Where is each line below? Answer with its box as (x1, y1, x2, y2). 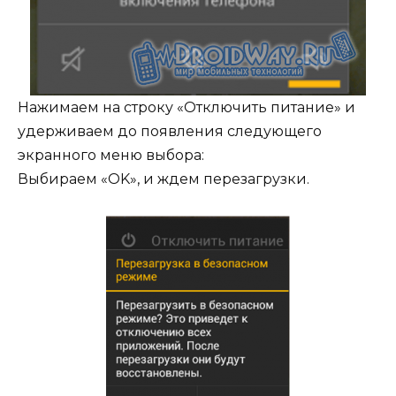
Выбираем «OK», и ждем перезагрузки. (18, 171, 309, 188)
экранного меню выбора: (18, 147, 204, 164)
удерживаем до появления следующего (18, 123, 322, 141)
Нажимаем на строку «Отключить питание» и (18, 99, 355, 117)
